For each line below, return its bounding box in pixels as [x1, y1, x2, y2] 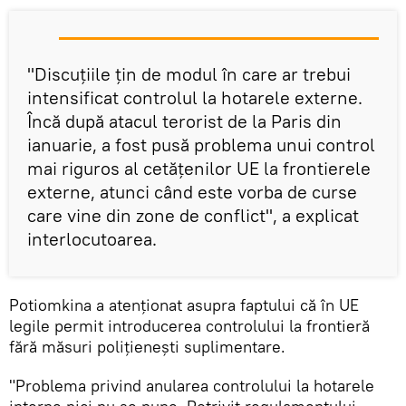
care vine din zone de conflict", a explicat [27, 204, 359, 227]
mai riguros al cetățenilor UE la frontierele [27, 157, 371, 180]
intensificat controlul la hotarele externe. [27, 86, 362, 110]
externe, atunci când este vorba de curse [27, 180, 357, 204]
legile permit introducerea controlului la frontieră [9, 315, 370, 337]
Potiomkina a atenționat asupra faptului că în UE [9, 295, 359, 316]
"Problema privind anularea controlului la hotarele [9, 375, 374, 397]
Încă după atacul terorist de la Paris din [27, 110, 342, 133]
